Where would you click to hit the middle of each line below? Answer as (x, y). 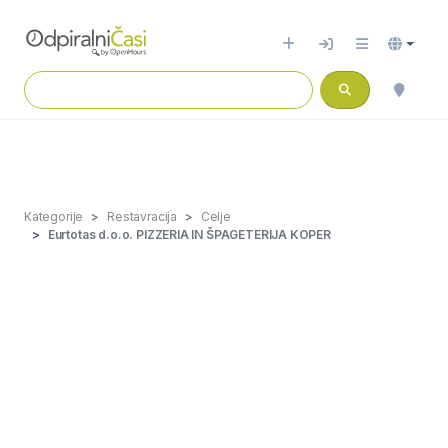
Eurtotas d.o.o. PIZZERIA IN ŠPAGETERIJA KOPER (189, 234)
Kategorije (54, 216)
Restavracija (142, 216)
